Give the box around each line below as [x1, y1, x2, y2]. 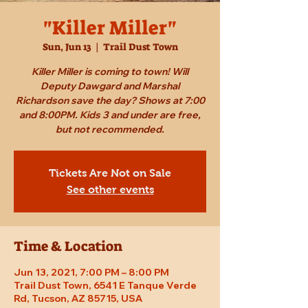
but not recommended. [56, 123, 164, 136]
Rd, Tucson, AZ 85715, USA [14, 292, 142, 305]
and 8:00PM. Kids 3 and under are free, [19, 109, 201, 122]
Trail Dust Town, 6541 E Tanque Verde [14, 279, 197, 292]
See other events [66, 184, 154, 196]
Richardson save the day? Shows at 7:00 [15, 94, 205, 107]
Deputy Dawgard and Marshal [41, 80, 179, 93]
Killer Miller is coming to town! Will [32, 65, 188, 78]
